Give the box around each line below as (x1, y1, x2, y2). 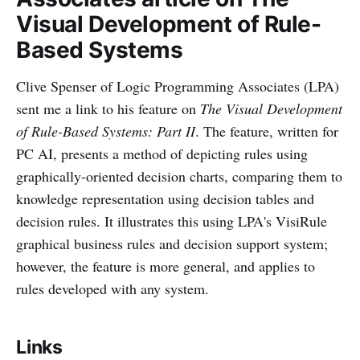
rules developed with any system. (16, 279, 209, 298)
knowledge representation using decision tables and (16, 189, 314, 208)
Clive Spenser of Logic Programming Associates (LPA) (16, 76, 339, 96)
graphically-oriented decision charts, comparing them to (16, 166, 342, 186)
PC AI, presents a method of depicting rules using (16, 144, 308, 163)
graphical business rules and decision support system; (16, 234, 328, 253)
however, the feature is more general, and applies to (16, 256, 315, 276)
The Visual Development (200, 99, 342, 118)
